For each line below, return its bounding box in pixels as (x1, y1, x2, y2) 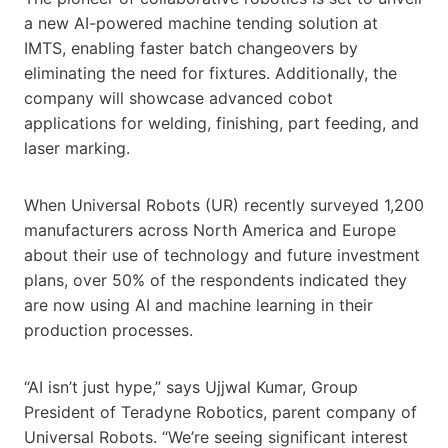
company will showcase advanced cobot (24, 87, 333, 108)
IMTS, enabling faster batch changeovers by (24, 37, 358, 58)
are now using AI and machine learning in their (24, 294, 373, 315)
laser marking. (24, 137, 130, 158)
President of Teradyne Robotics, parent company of (24, 401, 417, 422)
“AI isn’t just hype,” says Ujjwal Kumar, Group (24, 376, 358, 397)
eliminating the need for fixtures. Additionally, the (24, 62, 397, 83)
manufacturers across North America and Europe (24, 219, 396, 240)
